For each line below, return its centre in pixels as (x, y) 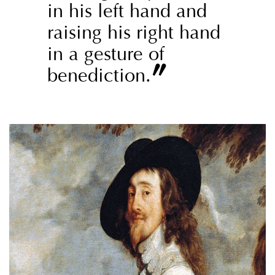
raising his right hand (134, 33)
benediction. (99, 76)
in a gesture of (106, 55)
